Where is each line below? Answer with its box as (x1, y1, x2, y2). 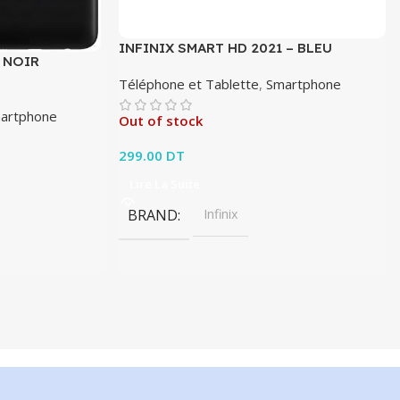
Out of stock (119, 112, 204, 130)
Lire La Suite (129, 176, 201, 193)
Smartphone (266, 75, 342, 94)
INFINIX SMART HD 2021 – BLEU (119, 39, 333, 57)
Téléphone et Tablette (119, 75, 260, 94)
